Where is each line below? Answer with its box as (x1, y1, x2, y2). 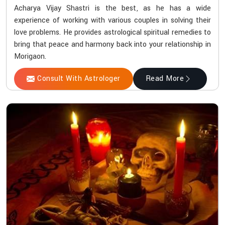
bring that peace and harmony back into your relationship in (14, 39, 211, 50)
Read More (145, 73, 184, 84)
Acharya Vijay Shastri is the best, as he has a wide (14, 3, 211, 14)
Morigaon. (14, 51, 46, 62)
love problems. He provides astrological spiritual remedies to (14, 27, 211, 38)
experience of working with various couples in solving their (14, 15, 211, 26)
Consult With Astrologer (37, 73, 121, 84)
